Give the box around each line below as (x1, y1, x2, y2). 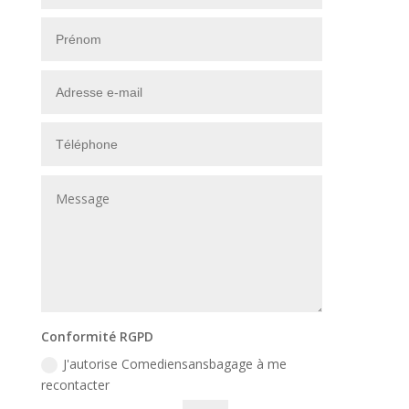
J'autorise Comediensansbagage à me (63, 355, 288, 373)
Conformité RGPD (41, 328, 154, 346)
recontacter (41, 376, 110, 394)
